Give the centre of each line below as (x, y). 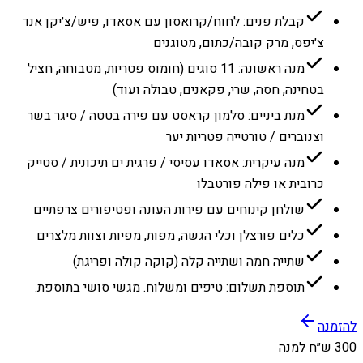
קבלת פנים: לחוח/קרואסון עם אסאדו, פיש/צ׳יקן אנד (163, 22)
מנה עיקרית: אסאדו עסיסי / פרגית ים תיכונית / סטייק (166, 163)
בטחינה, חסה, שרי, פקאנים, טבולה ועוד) (218, 90)
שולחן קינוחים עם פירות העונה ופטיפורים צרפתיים (169, 210)
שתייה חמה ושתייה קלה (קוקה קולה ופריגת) (189, 262)
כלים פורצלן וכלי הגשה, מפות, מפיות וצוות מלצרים (171, 236)
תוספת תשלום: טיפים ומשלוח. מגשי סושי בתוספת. (170, 288)
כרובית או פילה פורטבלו (261, 184)
